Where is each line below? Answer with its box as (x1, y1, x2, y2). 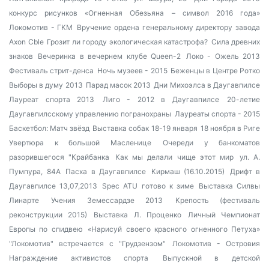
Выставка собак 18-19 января (92, 124, 198, 133)
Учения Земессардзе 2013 (51, 196, 163, 205)
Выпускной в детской (162, 253, 261, 262)
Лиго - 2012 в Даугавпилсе (102, 95, 219, 104)
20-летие (227, 95, 260, 104)
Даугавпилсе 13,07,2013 (9, 181, 98, 190)
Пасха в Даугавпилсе (65, 167, 146, 176)
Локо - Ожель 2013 (186, 52, 261, 61)
